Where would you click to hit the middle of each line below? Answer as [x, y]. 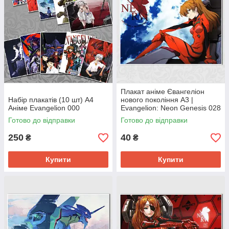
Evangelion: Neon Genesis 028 [171, 108]
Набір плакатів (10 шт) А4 [51, 100]
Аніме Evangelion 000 [44, 108]
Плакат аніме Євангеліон [163, 92]
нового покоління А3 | [157, 100]
